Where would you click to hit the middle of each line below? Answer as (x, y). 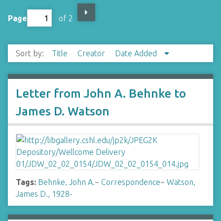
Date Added (137, 53)
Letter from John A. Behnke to (101, 93)
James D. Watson (63, 111)
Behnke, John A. (66, 182)
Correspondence (131, 182)
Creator (92, 53)
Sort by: (31, 53)
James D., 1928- (44, 194)
